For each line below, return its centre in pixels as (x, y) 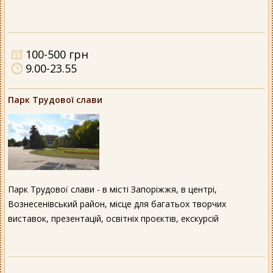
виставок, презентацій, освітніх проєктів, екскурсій (113, 218)
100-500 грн (57, 55)
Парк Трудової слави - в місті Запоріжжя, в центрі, (112, 189)
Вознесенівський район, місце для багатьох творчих (117, 204)
